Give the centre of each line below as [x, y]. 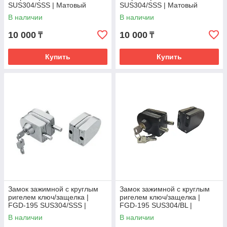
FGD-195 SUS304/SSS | [47, 205]
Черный [133, 213]
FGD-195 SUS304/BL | [156, 205]
